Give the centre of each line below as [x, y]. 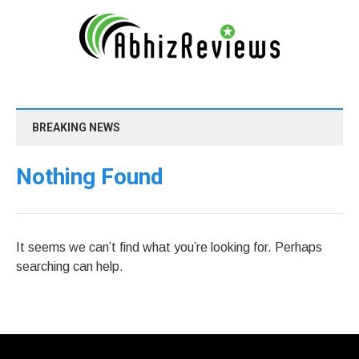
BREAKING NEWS [76, 127]
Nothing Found [90, 177]
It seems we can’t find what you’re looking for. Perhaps [169, 247]
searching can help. [70, 266]
